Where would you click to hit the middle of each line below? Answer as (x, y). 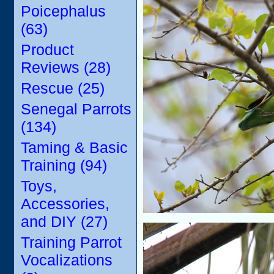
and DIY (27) (64, 221)
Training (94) (64, 165)
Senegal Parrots (76, 109)
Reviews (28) (66, 67)
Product (47, 50)
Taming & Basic (74, 147)
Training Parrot (71, 242)
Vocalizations (67, 260)
